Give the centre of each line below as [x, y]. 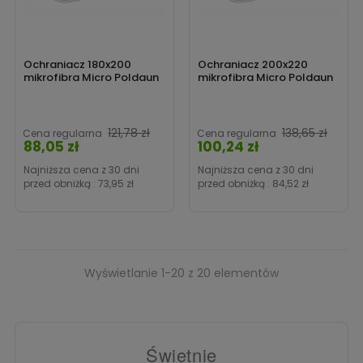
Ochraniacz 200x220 [253, 65]
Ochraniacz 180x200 [77, 65]
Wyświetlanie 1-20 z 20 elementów [181, 273]
